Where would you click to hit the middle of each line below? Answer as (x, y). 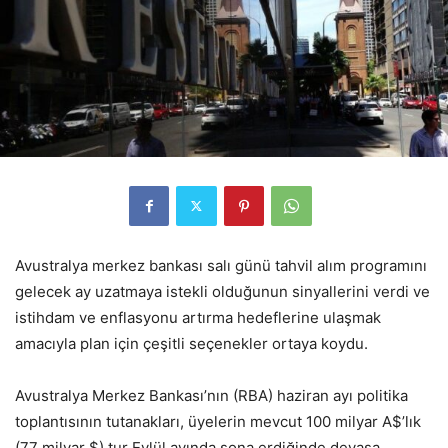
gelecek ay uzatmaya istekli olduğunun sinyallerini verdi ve (222, 291)
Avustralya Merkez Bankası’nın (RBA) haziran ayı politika (211, 395)
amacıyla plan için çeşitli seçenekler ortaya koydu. (191, 343)
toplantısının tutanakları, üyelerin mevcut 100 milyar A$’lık (218, 421)
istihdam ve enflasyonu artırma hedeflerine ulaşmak (198, 317)
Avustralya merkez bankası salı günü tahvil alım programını (221, 265)
